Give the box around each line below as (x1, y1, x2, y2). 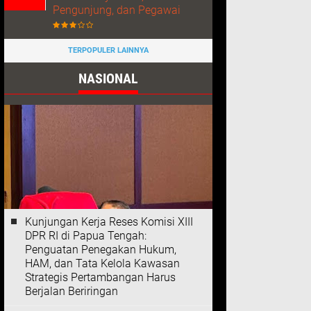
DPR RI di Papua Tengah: (25, 229, 146, 242)
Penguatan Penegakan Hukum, (25, 243, 176, 256)
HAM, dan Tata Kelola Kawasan (25, 257, 180, 270)
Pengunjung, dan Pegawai (53, 3, 180, 17)
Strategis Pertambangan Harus (25, 271, 176, 284)
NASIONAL (78, 70, 138, 87)
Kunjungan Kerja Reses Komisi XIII (25, 215, 193, 228)
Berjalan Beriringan (25, 285, 118, 298)
